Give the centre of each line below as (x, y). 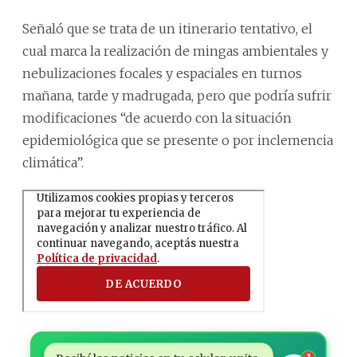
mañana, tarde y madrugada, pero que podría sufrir (177, 95)
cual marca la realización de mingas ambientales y (175, 51)
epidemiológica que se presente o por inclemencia (178, 140)
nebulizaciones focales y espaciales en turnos (162, 73)
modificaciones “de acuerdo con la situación (157, 118)
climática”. (53, 162)
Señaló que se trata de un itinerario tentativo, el (167, 28)
